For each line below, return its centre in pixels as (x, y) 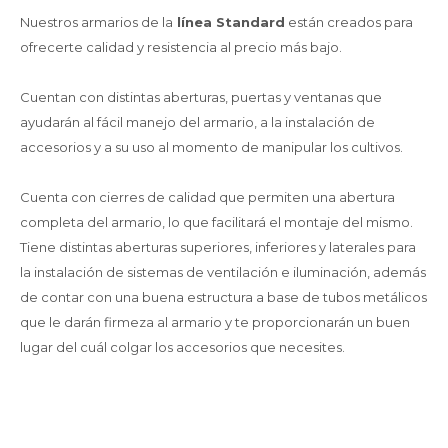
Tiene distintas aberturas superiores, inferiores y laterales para (218, 247)
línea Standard (229, 22)
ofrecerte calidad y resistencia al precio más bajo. (181, 47)
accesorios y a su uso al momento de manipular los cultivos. (211, 147)
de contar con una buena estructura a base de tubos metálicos (223, 297)
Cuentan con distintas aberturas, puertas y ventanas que (201, 97)
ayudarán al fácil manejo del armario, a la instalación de (197, 122)
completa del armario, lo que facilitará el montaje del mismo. (216, 222)
